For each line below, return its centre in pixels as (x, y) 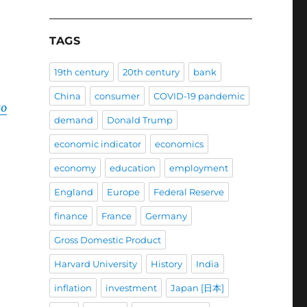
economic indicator (97, 144)
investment (131, 288)
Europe (123, 192)
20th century (151, 72)
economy (75, 168)
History (166, 264)
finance (71, 216)
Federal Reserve (188, 192)
